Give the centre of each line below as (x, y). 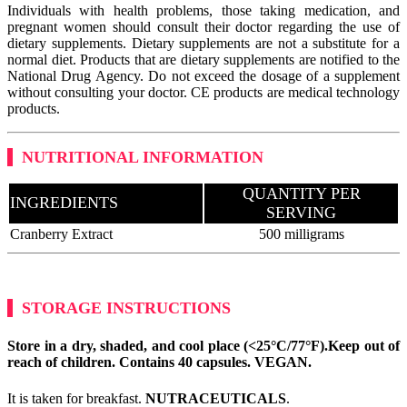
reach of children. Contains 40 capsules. (131, 362)
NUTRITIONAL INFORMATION (143, 157)
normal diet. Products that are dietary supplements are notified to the (203, 59)
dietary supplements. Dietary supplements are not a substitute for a (203, 43)
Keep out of (364, 346)
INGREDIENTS (64, 202)
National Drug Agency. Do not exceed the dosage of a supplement (203, 75)
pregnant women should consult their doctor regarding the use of (203, 26)
